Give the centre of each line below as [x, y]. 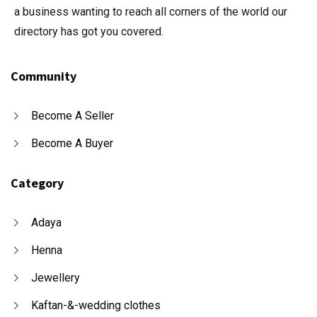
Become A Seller [73, 116]
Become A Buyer [72, 144]
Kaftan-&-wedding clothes [96, 306]
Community [44, 76]
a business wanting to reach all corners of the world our [151, 12]
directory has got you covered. [89, 32]
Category [37, 183]
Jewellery [56, 278]
